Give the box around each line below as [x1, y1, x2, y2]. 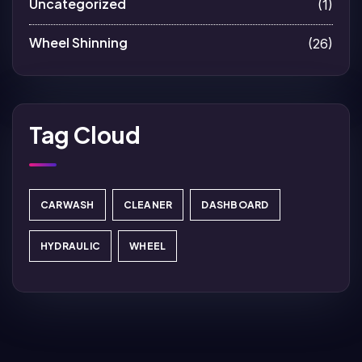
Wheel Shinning [29, 33, 128, 51]
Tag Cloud [29, 120, 141, 149]
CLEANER [123, 198, 173, 211]
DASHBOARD [201, 198, 269, 211]
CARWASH [40, 198, 95, 211]
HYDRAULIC [40, 239, 101, 252]
